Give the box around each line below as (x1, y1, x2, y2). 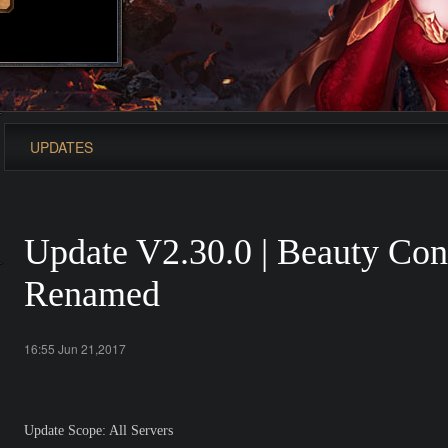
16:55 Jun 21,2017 (24, 340, 126, 357)
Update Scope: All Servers (24, 423, 173, 438)
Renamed (24, 274, 160, 314)
